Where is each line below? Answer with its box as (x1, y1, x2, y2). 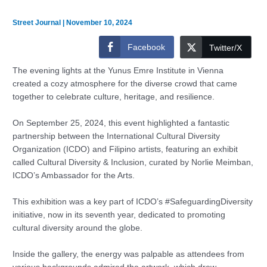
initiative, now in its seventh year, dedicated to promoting (13, 210, 226, 220)
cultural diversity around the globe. (13, 223, 143, 233)
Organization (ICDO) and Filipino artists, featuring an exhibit (13, 145, 238, 154)
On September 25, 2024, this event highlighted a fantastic (13, 119, 230, 128)
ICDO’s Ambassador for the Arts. (13, 171, 135, 181)
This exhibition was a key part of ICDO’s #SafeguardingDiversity (13, 197, 253, 207)
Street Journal (13, 18, 63, 27)
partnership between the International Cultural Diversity (13, 132, 221, 141)
